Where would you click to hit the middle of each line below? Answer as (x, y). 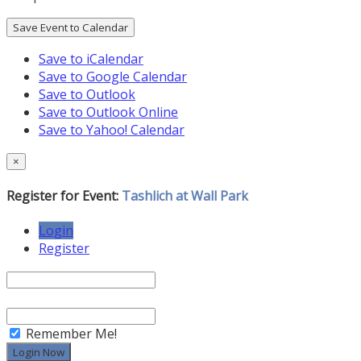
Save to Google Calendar (113, 76)
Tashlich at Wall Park (185, 196)
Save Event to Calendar (71, 27)
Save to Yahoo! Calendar (112, 129)
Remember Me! (70, 334)
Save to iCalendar (91, 58)
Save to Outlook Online (108, 112)
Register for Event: (64, 196)
